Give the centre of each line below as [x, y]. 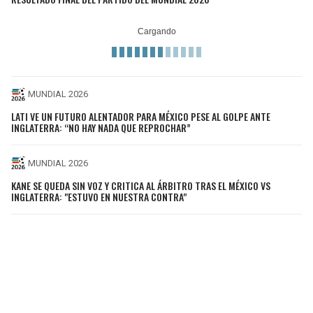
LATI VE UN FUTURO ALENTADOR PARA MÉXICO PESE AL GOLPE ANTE [141, 117]
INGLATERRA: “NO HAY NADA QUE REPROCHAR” [101, 128]
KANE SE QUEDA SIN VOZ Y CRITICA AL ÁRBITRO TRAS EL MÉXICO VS [141, 185]
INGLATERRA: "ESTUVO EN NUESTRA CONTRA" [99, 196]
